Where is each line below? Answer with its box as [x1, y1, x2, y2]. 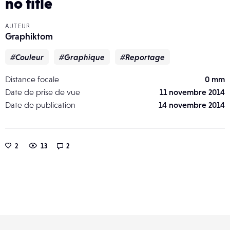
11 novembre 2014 [160, 87, 225, 97]
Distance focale [5, 74, 59, 84]
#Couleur [10, 52, 44, 62]
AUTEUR [5, 22, 31, 30]
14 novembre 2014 [159, 100, 225, 109]
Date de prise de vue [5, 87, 80, 97]
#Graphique [59, 52, 105, 62]
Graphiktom [5, 30, 53, 42]
